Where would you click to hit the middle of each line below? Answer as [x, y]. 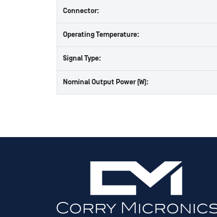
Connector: [81, 11]
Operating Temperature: [101, 35]
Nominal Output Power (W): [106, 82]
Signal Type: [82, 58]
